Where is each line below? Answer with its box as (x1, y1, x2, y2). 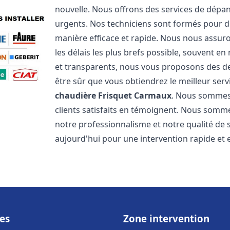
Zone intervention (123, 212, 209, 225)
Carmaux (134, 90, 172, 101)
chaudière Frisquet (55, 90, 132, 101)
